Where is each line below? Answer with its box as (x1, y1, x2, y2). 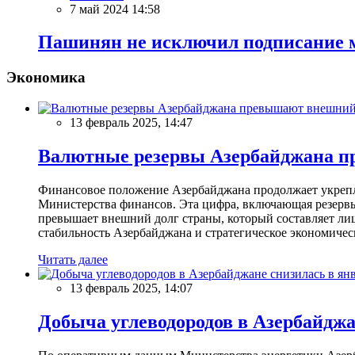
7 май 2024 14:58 (70, 2, 160, 16)
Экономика (6, 69, 86, 86)
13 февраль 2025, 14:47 (70, 116, 193, 130)
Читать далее (38, 252, 108, 266)
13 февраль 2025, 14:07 (70, 281, 193, 295)
